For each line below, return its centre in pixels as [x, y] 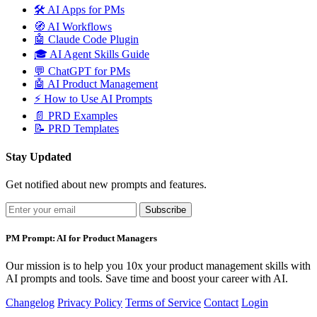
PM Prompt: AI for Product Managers [81, 238]
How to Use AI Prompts [98, 99]
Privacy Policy [90, 303]
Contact [221, 303]
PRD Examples [83, 116]
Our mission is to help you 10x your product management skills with [158, 266]
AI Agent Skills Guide [99, 54]
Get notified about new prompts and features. [106, 184]
